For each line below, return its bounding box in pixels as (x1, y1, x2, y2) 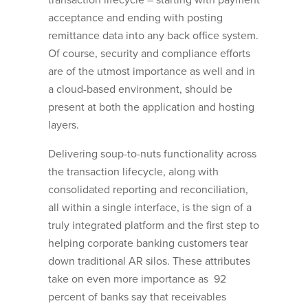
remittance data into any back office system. (48, 29, 258, 43)
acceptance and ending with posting (48, 11, 223, 25)
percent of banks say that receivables (48, 290, 226, 305)
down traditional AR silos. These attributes (48, 254, 250, 269)
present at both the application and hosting (48, 100, 254, 115)
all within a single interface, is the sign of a (48, 201, 252, 215)
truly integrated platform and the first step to (48, 219, 259, 233)
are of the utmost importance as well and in (48, 65, 255, 79)
